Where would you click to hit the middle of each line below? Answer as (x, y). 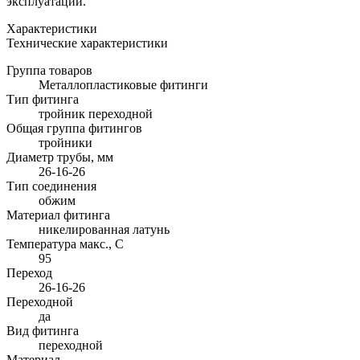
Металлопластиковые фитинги (123, 84)
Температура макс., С (65, 243)
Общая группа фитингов (74, 128)
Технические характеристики (87, 43)
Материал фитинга (58, 215)
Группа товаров (49, 70)
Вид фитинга (43, 330)
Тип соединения (51, 186)
